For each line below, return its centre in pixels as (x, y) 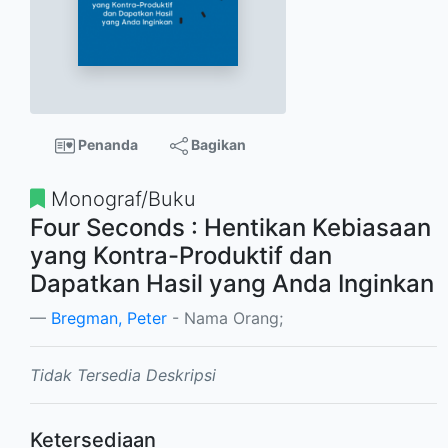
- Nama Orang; (225, 317)
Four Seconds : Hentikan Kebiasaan (230, 227)
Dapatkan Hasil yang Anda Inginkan (232, 283)
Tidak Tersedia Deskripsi (123, 374)
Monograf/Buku (120, 198)
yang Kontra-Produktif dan (181, 255)
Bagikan (216, 144)
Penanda (106, 144)
